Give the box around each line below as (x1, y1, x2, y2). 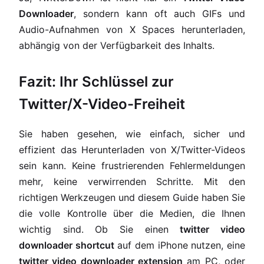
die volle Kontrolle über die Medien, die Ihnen (19, 207, 245, 219)
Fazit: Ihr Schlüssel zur (19, 73, 174, 90)
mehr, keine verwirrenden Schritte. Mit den (19, 176, 245, 187)
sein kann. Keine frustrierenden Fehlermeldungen (19, 160, 245, 171)
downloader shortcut (19, 239, 114, 251)
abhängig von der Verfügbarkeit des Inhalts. (19, 39, 214, 51)
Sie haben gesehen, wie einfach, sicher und (19, 128, 245, 140)
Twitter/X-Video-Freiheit (19, 95, 185, 113)
